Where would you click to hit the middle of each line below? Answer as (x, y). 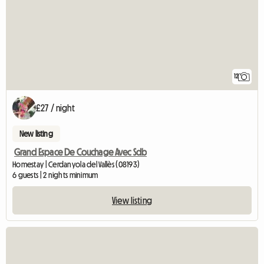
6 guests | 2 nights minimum (55, 175)
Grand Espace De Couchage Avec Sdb (81, 152)
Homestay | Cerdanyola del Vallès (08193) (76, 164)
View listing (132, 200)
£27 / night (55, 108)
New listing (36, 133)
